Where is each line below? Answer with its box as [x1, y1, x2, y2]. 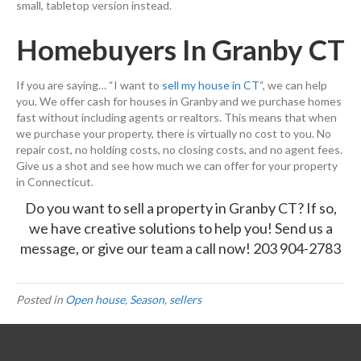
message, [20, 239, 79, 258]
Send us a [274, 219, 333, 238]
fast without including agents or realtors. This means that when [16, 110, 337, 125]
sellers [169, 293, 201, 307]
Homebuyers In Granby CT [16, 32, 345, 67]
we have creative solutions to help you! [28, 219, 275, 238]
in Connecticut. [16, 175, 93, 189]
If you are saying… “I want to [16, 78, 162, 93]
